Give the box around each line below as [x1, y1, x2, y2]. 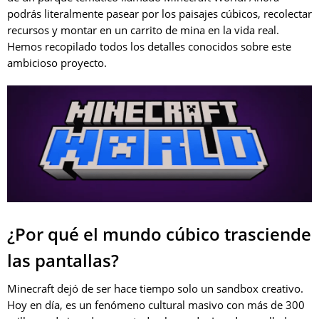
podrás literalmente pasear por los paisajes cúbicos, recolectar [7, 6, 312, 21]
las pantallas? [7, 248, 119, 272]
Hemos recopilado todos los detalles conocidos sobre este [7, 39, 291, 53]
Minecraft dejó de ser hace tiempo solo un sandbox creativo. [7, 281, 303, 296]
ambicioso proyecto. [7, 56, 107, 70]
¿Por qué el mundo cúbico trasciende [7, 221, 311, 246]
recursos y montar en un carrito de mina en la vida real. [7, 23, 279, 37]
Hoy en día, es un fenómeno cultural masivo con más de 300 [7, 297, 305, 312]
